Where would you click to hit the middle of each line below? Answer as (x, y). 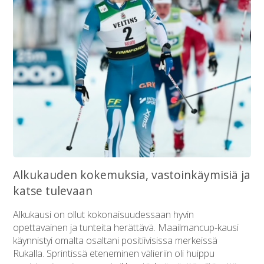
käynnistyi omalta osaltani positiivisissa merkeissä (115, 240)
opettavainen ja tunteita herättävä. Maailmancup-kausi (126, 227)
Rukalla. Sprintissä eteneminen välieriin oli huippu (114, 253)
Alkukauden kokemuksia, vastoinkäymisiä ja (132, 174)
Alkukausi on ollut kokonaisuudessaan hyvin (104, 214)
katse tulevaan (53, 190)
